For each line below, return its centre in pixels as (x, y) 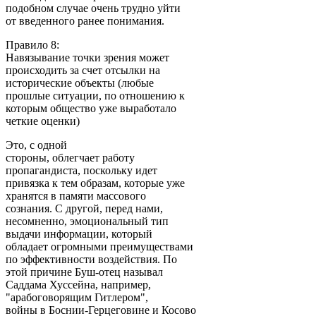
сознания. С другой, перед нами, (84, 208)
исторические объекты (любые (80, 83)
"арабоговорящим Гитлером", (77, 297)
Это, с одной (36, 145)
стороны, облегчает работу (70, 157)
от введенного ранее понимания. (85, 20)
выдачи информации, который (79, 233)
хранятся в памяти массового (76, 195)
